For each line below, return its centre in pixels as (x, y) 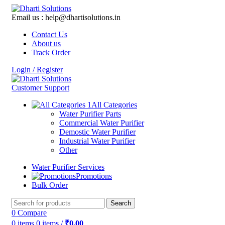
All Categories (114, 105)
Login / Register (37, 70)
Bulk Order (50, 185)
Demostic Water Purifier (97, 132)
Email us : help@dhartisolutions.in (66, 17)
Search (121, 203)
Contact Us (49, 34)
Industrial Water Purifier (97, 141)
